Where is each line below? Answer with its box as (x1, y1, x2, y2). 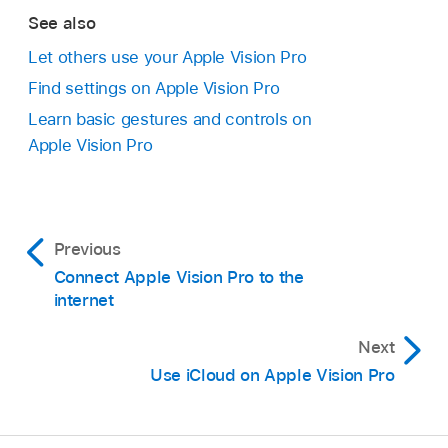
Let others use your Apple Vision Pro (28, 47, 307, 68)
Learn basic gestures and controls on (28, 109, 312, 130)
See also (28, 12, 96, 33)
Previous (53, 239, 121, 260)
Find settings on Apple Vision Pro (28, 78, 280, 99)
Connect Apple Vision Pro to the (53, 267, 304, 288)
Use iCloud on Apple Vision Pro (150, 365, 395, 386)
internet (53, 290, 114, 311)
